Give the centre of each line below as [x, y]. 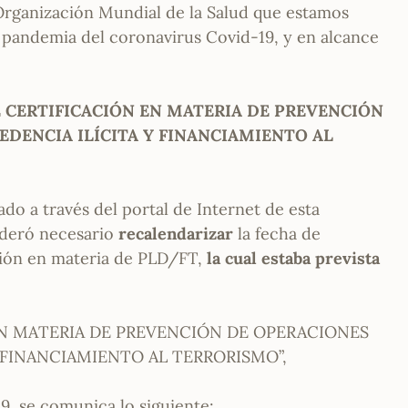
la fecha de [277, 234]
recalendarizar [174, 234]
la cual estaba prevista [294, 259]
